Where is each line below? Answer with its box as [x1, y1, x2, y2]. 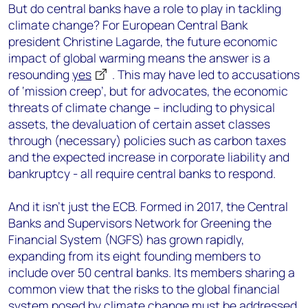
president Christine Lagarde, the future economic [8, 33, 278, 49]
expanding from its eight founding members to [8, 247, 261, 264]
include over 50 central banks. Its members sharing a [8, 264, 295, 280]
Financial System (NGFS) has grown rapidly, [8, 231, 244, 247]
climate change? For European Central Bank [8, 16, 247, 33]
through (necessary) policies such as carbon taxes [8, 132, 286, 148]
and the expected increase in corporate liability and [8, 148, 289, 165]
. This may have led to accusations [112, 66, 300, 82]
